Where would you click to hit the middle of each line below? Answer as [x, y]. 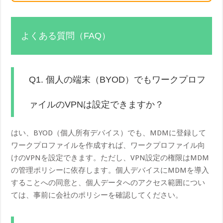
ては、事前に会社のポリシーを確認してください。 [97, 195]
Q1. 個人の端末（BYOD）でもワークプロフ [117, 79]
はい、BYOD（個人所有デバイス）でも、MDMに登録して [109, 133]
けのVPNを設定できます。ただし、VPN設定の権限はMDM [110, 158]
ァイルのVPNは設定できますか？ [97, 104]
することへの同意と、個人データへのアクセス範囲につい [108, 182]
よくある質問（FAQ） [66, 36]
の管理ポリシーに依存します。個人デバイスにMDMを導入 [110, 170]
